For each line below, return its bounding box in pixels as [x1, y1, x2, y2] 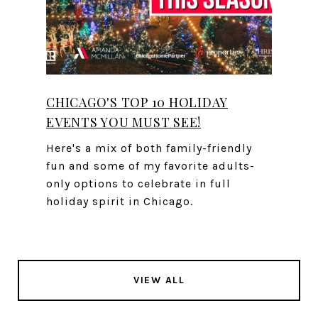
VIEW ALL [133, 274, 185, 287]
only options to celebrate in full [46, 177, 231, 191]
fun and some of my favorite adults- [46, 159, 255, 173]
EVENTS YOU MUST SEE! [46, 114, 201, 131]
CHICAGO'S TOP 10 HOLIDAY [46, 94, 228, 111]
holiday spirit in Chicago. [46, 194, 193, 209]
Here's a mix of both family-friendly [46, 141, 252, 155]
